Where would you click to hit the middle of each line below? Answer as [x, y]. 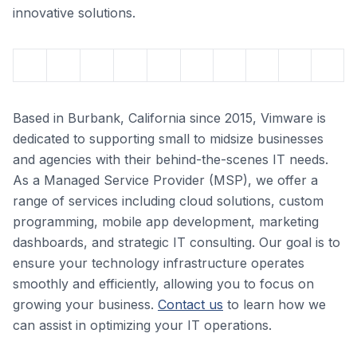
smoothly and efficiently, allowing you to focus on [163, 284]
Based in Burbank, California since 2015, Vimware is [169, 118]
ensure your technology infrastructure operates [159, 263]
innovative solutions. [74, 13]
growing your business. [85, 304]
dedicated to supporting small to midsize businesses [168, 139]
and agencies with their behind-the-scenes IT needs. [171, 159]
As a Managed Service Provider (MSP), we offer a [165, 180]
